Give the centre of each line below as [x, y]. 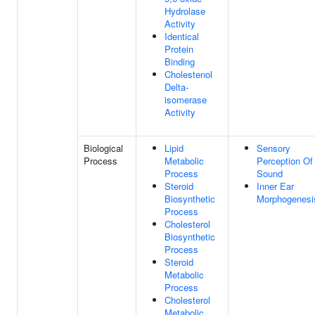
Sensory [274, 148]
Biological [103, 148]
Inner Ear [275, 186]
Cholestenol [188, 74]
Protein [179, 49]
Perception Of [285, 161]
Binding [180, 62]
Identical [182, 36]
